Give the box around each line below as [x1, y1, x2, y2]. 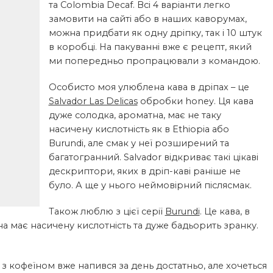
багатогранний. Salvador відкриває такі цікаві [48, 151, 258, 163]
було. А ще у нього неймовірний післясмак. [48, 179, 252, 191]
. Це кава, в [199, 205, 250, 217]
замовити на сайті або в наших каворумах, [48, 13, 247, 24]
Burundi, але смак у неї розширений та [48, 137, 229, 149]
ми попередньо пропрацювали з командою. [48, 55, 260, 66]
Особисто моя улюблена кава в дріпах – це [48, 81, 249, 93]
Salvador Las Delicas [48, 95, 138, 107]
